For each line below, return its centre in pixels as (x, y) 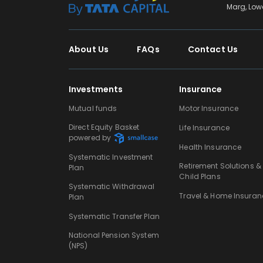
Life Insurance (205, 127)
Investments (96, 89)
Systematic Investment (111, 157)
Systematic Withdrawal (112, 186)
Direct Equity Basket (104, 127)
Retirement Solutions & (220, 166)
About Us (89, 49)
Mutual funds (93, 108)
